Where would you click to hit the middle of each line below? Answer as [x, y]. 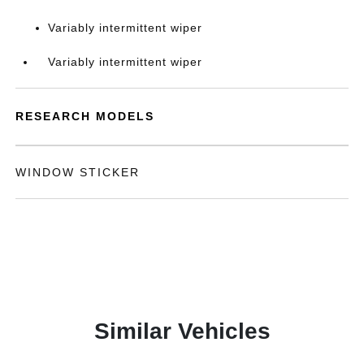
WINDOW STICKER [78, 172]
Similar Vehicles [182, 331]
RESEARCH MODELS [85, 116]
